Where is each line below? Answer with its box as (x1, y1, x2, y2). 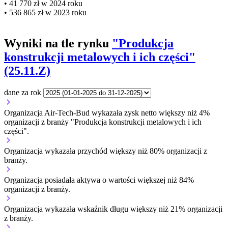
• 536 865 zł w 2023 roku (4, 8, 87, 17)
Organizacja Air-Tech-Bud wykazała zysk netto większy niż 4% (4, 108, 210, 117)
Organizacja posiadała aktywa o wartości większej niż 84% (4, 175, 194, 184)
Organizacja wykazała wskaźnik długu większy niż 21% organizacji (4, 204, 222, 213)
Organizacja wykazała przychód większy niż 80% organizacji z (4, 146, 207, 155)
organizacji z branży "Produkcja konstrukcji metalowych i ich (4, 117, 202, 126)
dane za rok (4, 88, 41, 97)
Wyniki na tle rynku (4, 36, 112, 50)
